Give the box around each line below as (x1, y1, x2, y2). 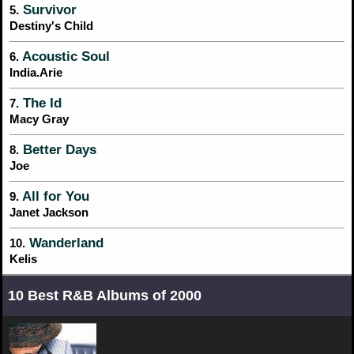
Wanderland (25, 235, 104, 250)
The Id (19, 95, 62, 111)
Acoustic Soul (19, 48, 110, 64)
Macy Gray (9, 111, 69, 126)
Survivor (19, 2, 77, 17)
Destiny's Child (9, 18, 93, 32)
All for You (19, 188, 89, 204)
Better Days (19, 141, 96, 157)
